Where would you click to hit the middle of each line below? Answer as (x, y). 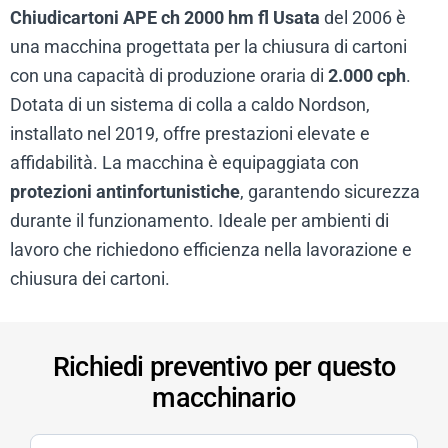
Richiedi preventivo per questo (224, 367)
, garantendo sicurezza (330, 192)
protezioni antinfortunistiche (125, 192)
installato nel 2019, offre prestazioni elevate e (190, 134)
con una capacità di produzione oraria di (169, 76)
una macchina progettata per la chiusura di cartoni (208, 47)
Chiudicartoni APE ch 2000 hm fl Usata (165, 18)
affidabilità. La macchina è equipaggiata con (184, 163)
